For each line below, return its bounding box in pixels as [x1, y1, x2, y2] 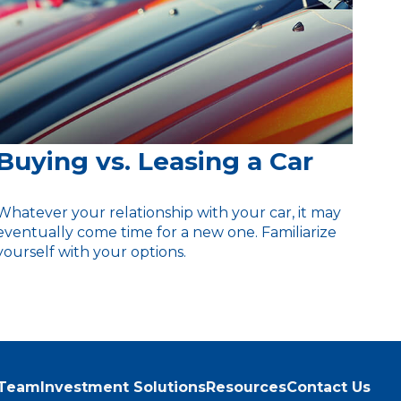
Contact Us [286, 378, 371, 396]
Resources [206, 378, 287, 396]
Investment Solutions [40, 378, 207, 396]
